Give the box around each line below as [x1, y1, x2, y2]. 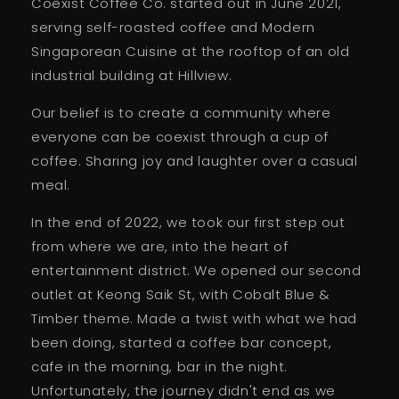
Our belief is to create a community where [31, 103, 331, 122]
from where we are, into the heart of [31, 237, 289, 256]
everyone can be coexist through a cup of [31, 127, 330, 146]
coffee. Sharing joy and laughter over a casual [31, 151, 358, 170]
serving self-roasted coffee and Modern [31, 18, 315, 37]
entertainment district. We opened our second [31, 261, 362, 280]
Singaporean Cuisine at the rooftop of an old [31, 42, 350, 61]
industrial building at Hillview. [31, 66, 232, 85]
